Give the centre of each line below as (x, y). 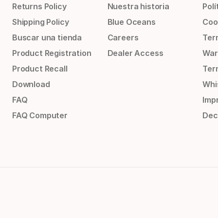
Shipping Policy (41, 22)
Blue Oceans (131, 22)
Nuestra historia (138, 7)
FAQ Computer (40, 116)
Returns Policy (39, 7)
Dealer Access (135, 53)
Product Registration (52, 53)
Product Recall (40, 69)
